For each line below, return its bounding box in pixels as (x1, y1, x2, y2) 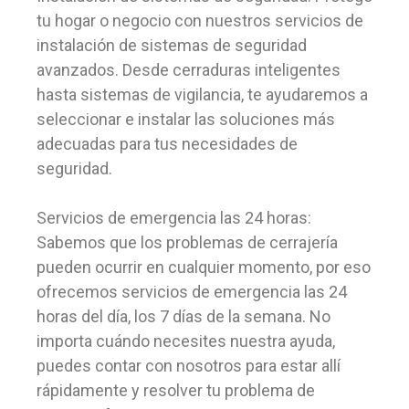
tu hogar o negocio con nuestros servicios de (37, 11, 363, 30)
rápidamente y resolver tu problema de (37, 381, 315, 400)
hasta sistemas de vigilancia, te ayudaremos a (37, 85, 368, 104)
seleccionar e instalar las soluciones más (37, 110, 335, 129)
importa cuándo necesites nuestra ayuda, (37, 331, 335, 351)
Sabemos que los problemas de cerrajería (37, 233, 338, 252)
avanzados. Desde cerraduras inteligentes (37, 60, 341, 79)
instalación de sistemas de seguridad (37, 36, 307, 55)
